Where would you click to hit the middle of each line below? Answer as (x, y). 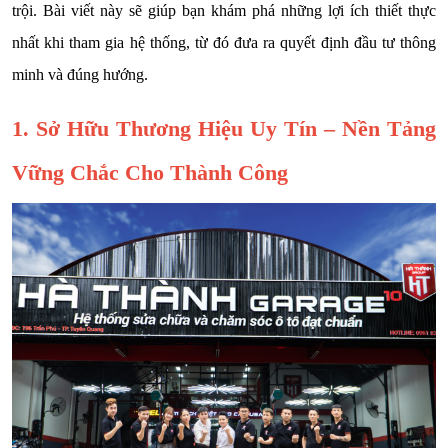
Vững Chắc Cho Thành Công (150, 172)
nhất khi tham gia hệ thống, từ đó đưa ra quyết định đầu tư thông (224, 42)
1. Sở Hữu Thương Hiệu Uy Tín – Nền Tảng (224, 128)
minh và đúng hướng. (80, 74)
